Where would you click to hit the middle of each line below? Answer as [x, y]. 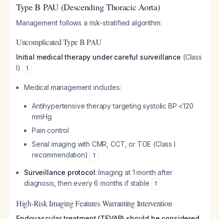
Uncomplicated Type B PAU [59, 42]
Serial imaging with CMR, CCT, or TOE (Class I [104, 144]
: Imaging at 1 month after [134, 172]
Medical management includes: [73, 87]
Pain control [51, 130]
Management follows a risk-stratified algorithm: [89, 23]
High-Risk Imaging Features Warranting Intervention [94, 203]
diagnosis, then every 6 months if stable [88, 183]
